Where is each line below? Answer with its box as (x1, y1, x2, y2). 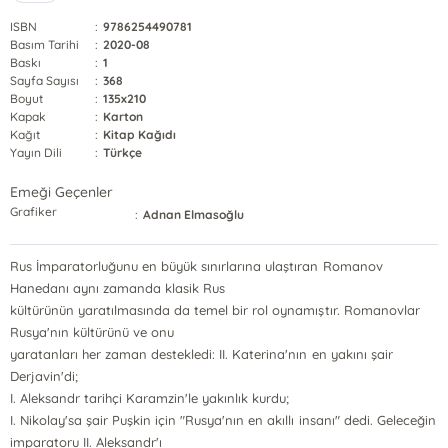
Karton (103, 109, 144, 124)
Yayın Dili (10, 145, 63, 160)
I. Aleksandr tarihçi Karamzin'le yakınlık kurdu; (10, 390, 290, 406)
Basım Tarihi (10, 37, 80, 52)
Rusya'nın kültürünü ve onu (10, 324, 175, 340)
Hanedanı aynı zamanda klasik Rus (10, 280, 226, 296)
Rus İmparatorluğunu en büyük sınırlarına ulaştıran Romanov (10, 258, 383, 274)
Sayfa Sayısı (10, 73, 80, 88)
